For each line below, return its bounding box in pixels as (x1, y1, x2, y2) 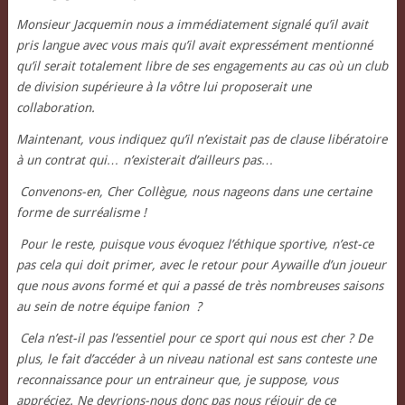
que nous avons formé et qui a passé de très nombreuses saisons (15, 278, 383, 294)
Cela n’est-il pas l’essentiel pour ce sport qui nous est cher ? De (19, 331, 372, 346)
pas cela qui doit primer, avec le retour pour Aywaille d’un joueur (15, 258, 386, 273)
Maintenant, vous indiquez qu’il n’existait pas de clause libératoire (15, 132, 387, 147)
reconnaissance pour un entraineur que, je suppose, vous (15, 372, 338, 388)
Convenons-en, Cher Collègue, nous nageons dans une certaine (19, 184, 372, 200)
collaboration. (15, 100, 95, 116)
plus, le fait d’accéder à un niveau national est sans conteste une (15, 352, 376, 367)
